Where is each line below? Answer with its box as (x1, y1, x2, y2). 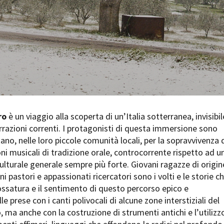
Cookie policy (107, 66, 144, 75)
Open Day (54, 3, 85, 12)
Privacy (75, 66, 95, 75)
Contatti (41, 66, 64, 75)
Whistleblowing (156, 66, 197, 75)
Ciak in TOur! (54, 15, 94, 24)
